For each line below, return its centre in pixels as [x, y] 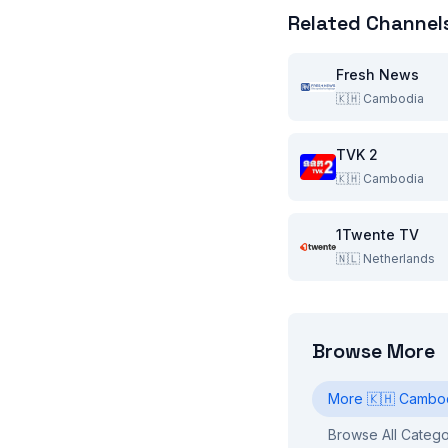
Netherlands [399, 258]
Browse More [373, 351]
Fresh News [377, 74]
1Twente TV [377, 234]
